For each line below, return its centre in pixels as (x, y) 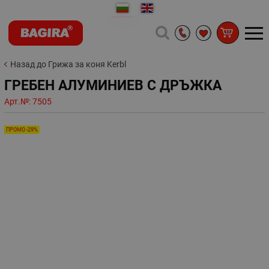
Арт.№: (18, 102)
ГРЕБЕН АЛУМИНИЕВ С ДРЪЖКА (113, 85)
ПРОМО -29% (22, 129)
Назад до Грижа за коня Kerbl (68, 64)
